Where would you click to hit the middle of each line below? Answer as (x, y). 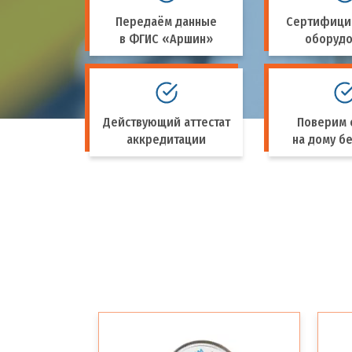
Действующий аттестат (166, 122)
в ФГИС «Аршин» (167, 39)
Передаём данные (167, 22)
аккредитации (167, 139)
